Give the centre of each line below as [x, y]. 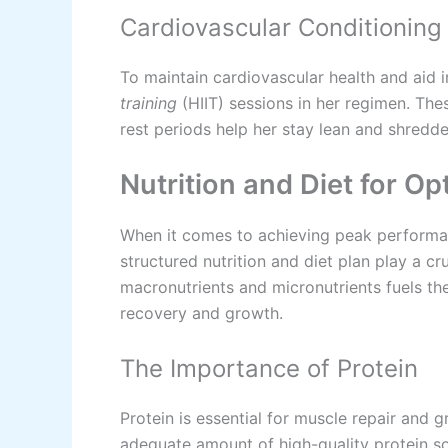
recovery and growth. [201, 313]
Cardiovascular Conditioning [281, 27]
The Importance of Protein [269, 368]
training [148, 102]
